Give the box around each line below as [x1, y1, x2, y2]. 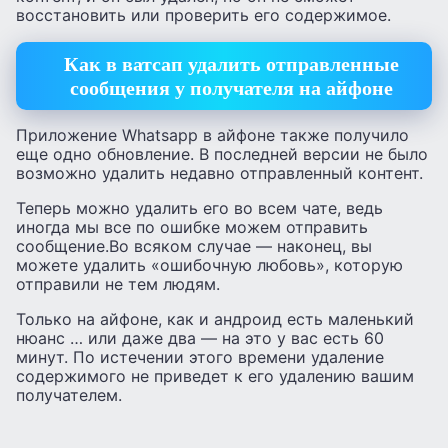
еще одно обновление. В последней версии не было [16, 144, 428, 165]
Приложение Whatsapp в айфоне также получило [16, 125, 409, 146]
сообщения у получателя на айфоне [70, 76, 393, 99]
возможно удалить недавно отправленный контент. [16, 163, 423, 184]
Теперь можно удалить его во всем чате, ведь [16, 198, 383, 219]
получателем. [16, 385, 122, 406]
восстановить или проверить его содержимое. [16, 4, 391, 25]
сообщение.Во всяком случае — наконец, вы [16, 236, 372, 257]
